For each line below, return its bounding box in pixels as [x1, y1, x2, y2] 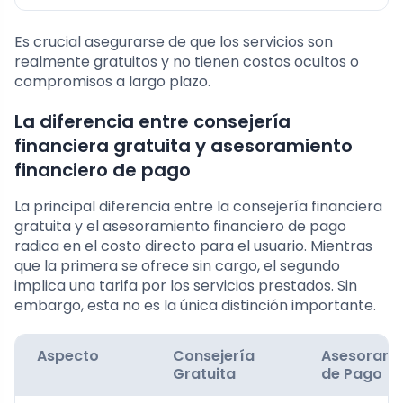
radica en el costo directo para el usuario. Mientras [14, 236, 372, 257]
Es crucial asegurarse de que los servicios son [14, 31, 333, 53]
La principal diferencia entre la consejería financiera [14, 196, 382, 218]
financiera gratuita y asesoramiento [14, 133, 353, 159]
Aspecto [37, 345, 99, 367]
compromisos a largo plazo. [14, 71, 210, 93]
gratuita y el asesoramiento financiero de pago [14, 216, 346, 237]
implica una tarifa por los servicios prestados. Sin [14, 275, 357, 297]
